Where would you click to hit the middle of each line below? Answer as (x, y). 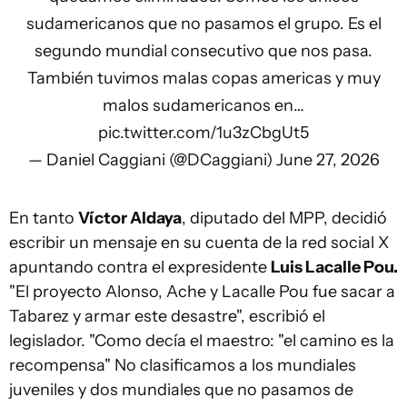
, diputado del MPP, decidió (284, 218)
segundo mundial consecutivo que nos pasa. (203, 51)
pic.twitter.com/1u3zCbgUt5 (203, 133)
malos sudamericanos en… (203, 105)
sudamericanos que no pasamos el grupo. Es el (203, 24)
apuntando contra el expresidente (140, 267)
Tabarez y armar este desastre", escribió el (167, 316)
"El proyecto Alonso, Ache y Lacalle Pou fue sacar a (202, 292)
